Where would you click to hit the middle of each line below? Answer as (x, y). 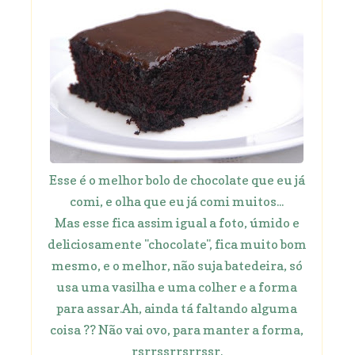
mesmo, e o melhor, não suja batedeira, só (177, 265)
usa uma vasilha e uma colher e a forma (177, 286)
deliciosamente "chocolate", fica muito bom (177, 244)
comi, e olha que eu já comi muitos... (177, 201)
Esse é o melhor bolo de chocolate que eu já (177, 179)
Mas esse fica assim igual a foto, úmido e (177, 222)
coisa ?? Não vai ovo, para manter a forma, (177, 329)
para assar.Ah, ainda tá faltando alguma (177, 308)
